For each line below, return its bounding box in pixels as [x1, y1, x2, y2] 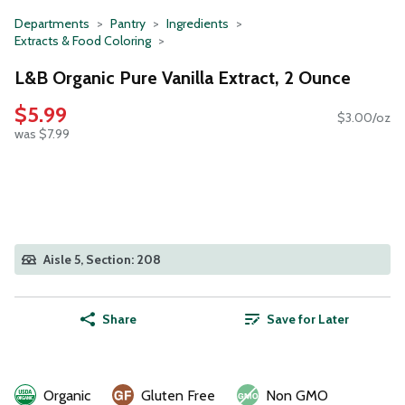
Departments [14, 15, 89, 32]
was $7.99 [14, 126, 70, 143]
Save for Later [266, 311, 349, 328]
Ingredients [166, 15, 229, 32]
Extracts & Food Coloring [14, 33, 151, 49]
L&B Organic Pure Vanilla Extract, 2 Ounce [14, 66, 351, 89]
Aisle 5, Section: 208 [43, 251, 161, 268]
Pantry [110, 15, 146, 32]
